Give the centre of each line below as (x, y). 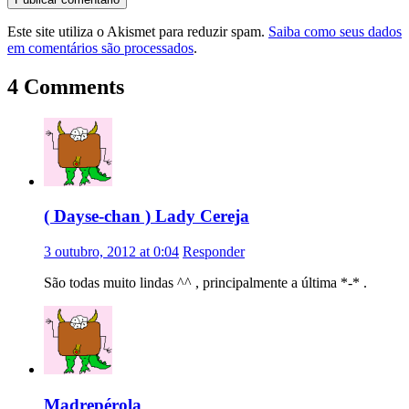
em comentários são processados (100, 47)
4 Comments (66, 86)
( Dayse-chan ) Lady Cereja (147, 216)
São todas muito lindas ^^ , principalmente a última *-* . (205, 282)
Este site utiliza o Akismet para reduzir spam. (138, 31)
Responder (214, 251)
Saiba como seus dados (335, 31)
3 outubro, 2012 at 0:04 (111, 251)
